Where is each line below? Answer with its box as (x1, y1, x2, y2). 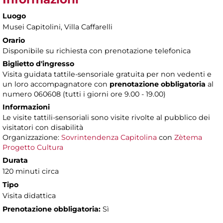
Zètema (174, 133, 202, 142)
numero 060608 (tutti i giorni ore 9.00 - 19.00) (2, 90, 166, 99)
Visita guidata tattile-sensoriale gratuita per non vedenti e (2, 70, 212, 79)
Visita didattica (2, 191, 56, 201)
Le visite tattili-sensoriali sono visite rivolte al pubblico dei (2, 113, 210, 122)
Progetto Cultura (2, 143, 63, 152)
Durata (2, 156, 28, 165)
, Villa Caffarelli (61, 22, 112, 32)
